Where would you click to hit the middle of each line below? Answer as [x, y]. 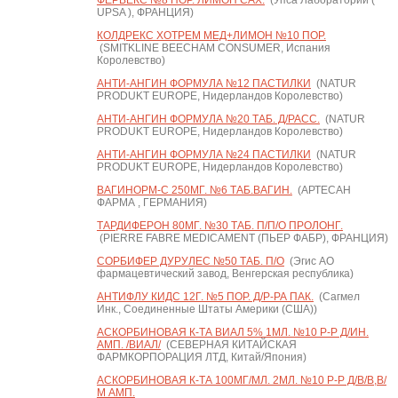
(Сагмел [336, 297]
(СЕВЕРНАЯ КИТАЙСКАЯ [228, 345]
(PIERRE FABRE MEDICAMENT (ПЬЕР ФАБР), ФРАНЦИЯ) [242, 238]
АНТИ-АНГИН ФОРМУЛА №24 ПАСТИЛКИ [203, 155]
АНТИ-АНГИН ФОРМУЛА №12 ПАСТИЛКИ [203, 84]
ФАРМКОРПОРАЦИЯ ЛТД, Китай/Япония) [201, 357]
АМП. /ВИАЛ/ [128, 345]
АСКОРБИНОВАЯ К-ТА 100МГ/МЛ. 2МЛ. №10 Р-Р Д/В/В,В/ [241, 380]
